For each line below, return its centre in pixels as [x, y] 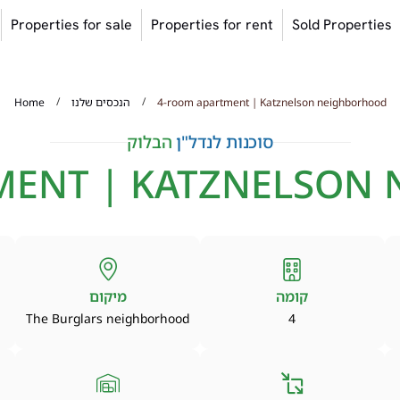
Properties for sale [72, 25]
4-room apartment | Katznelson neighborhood [271, 102]
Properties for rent [212, 25]
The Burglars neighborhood [108, 318]
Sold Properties [342, 25]
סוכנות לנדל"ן [225, 142]
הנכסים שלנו [100, 102]
